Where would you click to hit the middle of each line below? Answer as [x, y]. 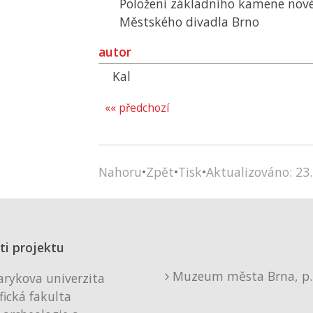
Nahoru [120, 172]
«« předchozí [137, 108]
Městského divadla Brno [189, 22]
